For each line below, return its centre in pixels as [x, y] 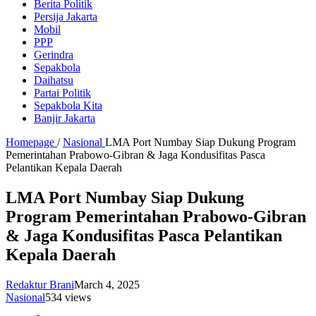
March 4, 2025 [107, 285]
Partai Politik [62, 93]
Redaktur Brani [40, 285]
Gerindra [54, 55]
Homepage [30, 142]
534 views [68, 298]
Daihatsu [54, 80]
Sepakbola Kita [68, 106]
